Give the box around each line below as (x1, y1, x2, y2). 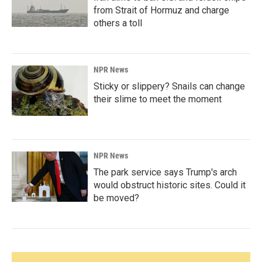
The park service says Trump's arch (94, 167, 237, 178)
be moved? (94, 192, 139, 204)
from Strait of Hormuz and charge (94, 5, 229, 16)
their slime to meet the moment (94, 94, 222, 105)
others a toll (94, 18, 142, 29)
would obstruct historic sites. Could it (94, 180, 246, 191)
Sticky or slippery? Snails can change (94, 81, 245, 92)
